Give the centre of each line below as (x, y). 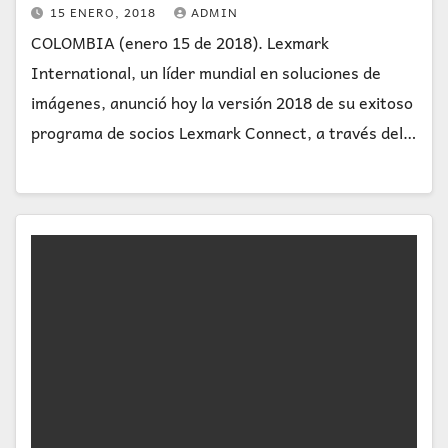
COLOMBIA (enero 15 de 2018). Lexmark (180, 42)
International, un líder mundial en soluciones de (206, 72)
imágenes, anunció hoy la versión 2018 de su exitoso (222, 102)
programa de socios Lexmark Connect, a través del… (223, 132)
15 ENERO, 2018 (105, 12)
